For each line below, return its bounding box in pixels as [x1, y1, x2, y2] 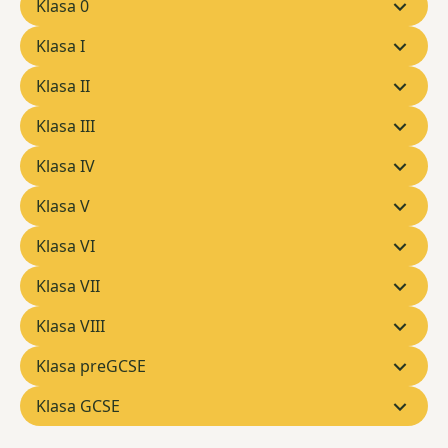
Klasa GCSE [36, 395, 120, 418]
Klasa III [36, 115, 95, 138]
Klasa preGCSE [36, 355, 146, 378]
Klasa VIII [36, 315, 105, 338]
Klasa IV [36, 155, 95, 178]
